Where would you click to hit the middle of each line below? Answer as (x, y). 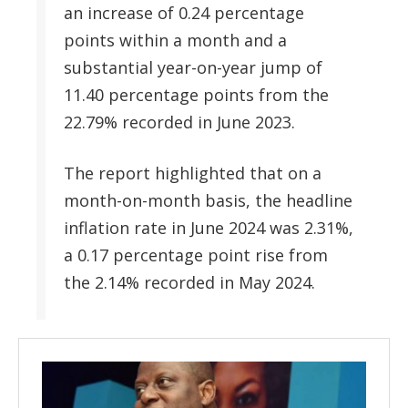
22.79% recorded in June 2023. (179, 122)
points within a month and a (175, 40)
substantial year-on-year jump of (193, 67)
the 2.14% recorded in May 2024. (189, 282)
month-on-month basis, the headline (208, 200)
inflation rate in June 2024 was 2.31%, (209, 227)
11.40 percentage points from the (196, 94)
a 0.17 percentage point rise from (196, 255)
